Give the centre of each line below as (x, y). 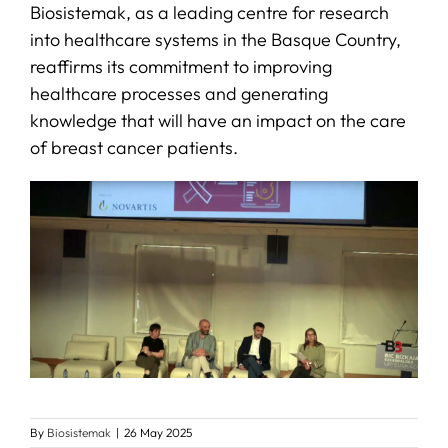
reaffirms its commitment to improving (180, 67)
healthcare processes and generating (178, 94)
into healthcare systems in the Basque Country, (215, 40)
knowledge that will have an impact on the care (217, 121)
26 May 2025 (158, 433)
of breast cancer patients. (133, 148)
